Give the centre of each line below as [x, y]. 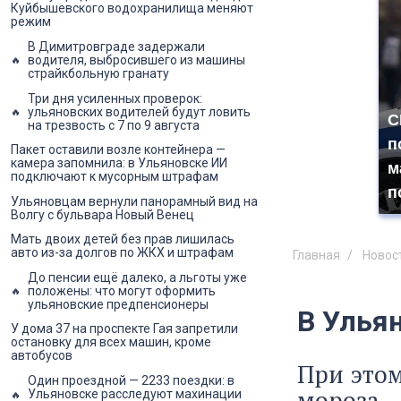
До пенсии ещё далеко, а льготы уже [137, 277]
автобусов [42, 356]
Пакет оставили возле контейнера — [118, 150]
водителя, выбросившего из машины [137, 60]
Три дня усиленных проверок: [115, 98]
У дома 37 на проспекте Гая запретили [124, 329]
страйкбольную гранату [98, 73]
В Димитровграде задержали [116, 46]
